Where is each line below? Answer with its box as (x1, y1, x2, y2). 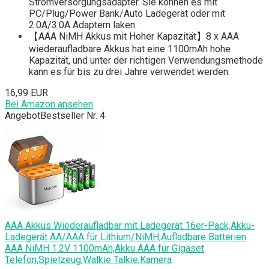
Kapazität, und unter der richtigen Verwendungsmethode (29, 55, 263, 67)
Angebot (5, 110, 40, 122)
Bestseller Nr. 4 (40, 110, 105, 122)
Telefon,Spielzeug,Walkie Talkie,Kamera (5, 254, 172, 266)
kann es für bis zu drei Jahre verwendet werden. (29, 66, 230, 78)
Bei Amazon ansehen (5, 98, 93, 110)
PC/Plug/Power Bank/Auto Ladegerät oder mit (29, 8, 225, 20)
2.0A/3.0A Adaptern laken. (29, 19, 137, 31)
